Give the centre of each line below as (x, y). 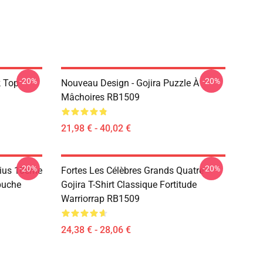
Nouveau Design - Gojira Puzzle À (130, 83)
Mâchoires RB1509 (100, 97)
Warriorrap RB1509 (100, 199)
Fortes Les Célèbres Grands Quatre (132, 171)
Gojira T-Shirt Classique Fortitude (129, 185)
